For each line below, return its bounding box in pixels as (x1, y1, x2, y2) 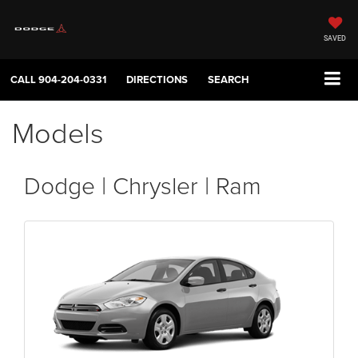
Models (12, 112, 104, 153)
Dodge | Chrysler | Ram (24, 169, 261, 202)
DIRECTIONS (126, 72, 188, 88)
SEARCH (208, 72, 249, 88)
